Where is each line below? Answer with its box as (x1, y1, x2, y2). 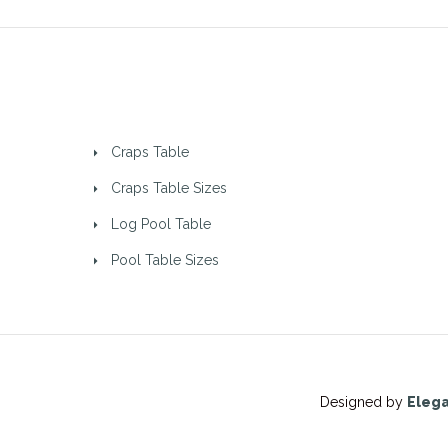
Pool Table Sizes (111, 252, 219, 269)
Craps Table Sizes (111, 180, 227, 197)
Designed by (320, 394, 407, 411)
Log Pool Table (111, 216, 211, 233)
